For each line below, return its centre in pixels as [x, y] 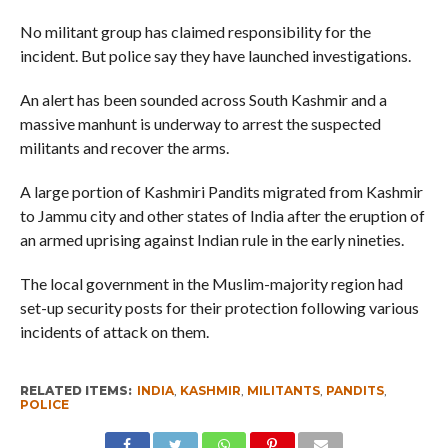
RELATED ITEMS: [75, 391]
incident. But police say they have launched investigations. [215, 56]
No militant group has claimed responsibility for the [195, 32]
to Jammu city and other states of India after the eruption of [222, 216]
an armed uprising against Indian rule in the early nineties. [211, 240]
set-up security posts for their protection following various [219, 308]
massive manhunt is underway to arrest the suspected [200, 124]
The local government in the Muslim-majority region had [211, 284]
